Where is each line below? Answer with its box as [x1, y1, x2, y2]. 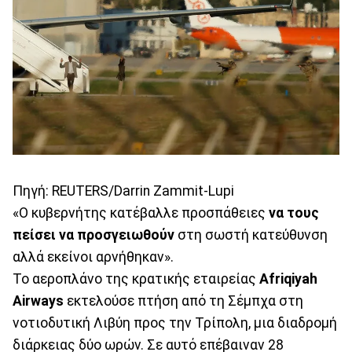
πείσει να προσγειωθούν [13, 226, 174, 243]
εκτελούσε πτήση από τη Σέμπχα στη [64, 292, 303, 309]
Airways [13, 292, 64, 309]
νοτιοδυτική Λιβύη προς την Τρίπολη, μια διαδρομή [13, 314, 337, 331]
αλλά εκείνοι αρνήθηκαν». [13, 248, 174, 265]
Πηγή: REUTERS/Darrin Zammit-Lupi [13, 182, 234, 199]
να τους [269, 204, 319, 221]
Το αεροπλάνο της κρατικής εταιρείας [13, 270, 259, 287]
